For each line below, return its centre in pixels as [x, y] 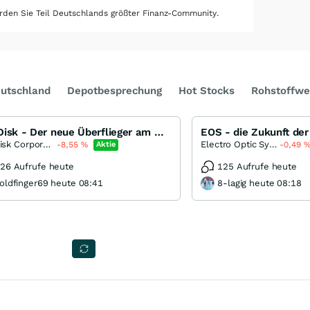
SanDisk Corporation [47, 144]
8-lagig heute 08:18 [259, 183]
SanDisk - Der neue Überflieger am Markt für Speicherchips [159, 132]
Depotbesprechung [115, 91]
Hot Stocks [207, 91]
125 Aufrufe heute [257, 166]
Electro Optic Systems [273, 144]
